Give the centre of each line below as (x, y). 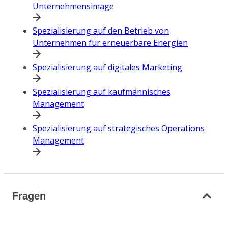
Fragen (29, 196)
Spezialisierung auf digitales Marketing (107, 67)
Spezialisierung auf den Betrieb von (101, 31)
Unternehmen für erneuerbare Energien (110, 43)
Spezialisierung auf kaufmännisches (102, 92)
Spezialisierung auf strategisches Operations (119, 129)
